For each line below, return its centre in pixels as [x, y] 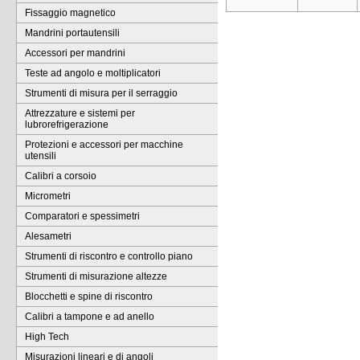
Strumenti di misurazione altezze [96, 276]
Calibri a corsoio [61, 176]
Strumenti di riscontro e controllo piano [109, 256]
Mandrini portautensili [72, 33]
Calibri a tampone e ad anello [90, 317]
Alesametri [48, 236]
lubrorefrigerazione [67, 125]
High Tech [47, 337]
